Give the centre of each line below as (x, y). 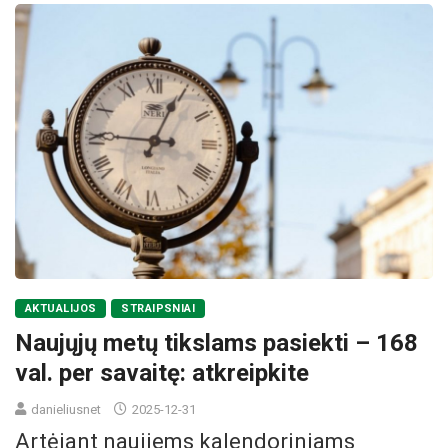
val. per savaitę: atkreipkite (162, 373)
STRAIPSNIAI (158, 309)
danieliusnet (66, 410)
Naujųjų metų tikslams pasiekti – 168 (216, 343)
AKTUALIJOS (61, 309)
